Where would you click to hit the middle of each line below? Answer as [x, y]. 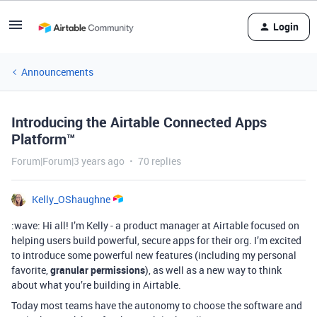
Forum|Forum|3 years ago [68, 161]
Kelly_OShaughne [71, 199]
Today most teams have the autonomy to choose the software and [157, 305]
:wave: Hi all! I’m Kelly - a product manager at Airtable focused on [155, 225]
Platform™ [44, 139]
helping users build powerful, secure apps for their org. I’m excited [156, 240]
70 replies [160, 161]
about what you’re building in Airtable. [96, 285]
